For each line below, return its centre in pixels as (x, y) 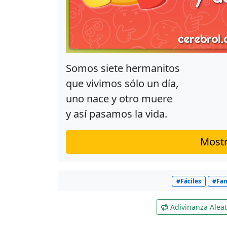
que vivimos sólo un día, (122, 83)
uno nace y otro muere (119, 99)
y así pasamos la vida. (117, 114)
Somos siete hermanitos (123, 68)
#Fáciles (189, 181)
